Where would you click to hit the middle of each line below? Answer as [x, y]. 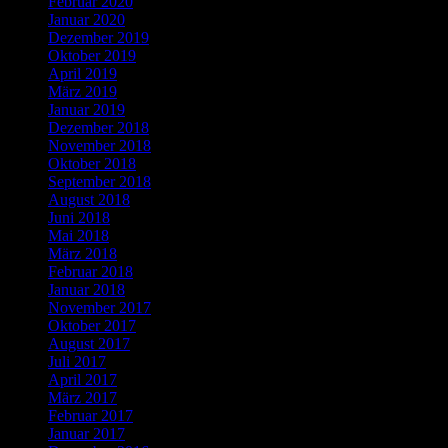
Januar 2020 [86, 19]
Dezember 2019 [98, 37]
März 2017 [82, 397]
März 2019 [82, 91]
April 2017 [82, 379]
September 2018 [99, 181]
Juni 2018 [79, 217]
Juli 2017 [77, 361]
